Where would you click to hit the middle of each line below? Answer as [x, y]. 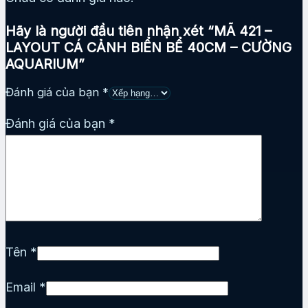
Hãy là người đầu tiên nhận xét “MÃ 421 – [139, 31]
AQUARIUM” [45, 64]
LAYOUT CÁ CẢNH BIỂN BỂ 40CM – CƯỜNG [148, 47]
